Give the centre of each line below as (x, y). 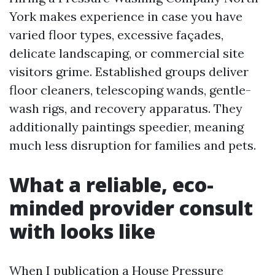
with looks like (82, 231)
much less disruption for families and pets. (133, 145)
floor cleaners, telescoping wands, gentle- (130, 90)
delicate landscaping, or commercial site (127, 53)
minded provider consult (131, 208)
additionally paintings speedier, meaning (126, 127)
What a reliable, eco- (111, 184)
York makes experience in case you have (126, 16)
